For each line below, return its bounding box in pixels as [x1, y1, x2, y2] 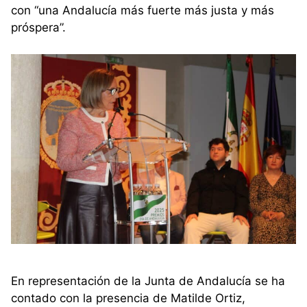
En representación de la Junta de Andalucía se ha [11, 274, 285, 288]
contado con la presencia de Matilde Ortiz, [11, 291, 245, 306]
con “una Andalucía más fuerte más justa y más [11, 3, 274, 18]
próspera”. [11, 21, 66, 35]
